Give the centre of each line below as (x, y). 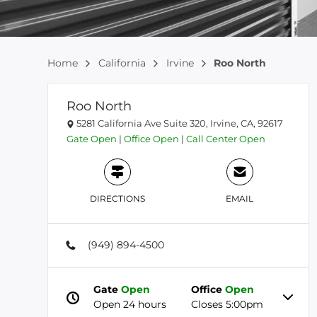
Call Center (212, 139)
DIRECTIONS (117, 198)
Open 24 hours (130, 304)
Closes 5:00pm (227, 304)
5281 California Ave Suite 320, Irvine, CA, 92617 (179, 123)
